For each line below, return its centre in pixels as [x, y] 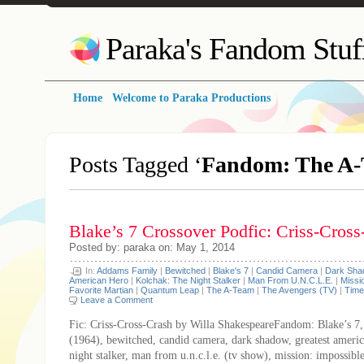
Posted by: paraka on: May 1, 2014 [152, 247]
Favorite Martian [101, 290]
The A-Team [230, 290]
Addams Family [127, 271]
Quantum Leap [170, 290]
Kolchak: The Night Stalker [188, 280]
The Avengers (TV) [299, 290]
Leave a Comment [117, 300]
